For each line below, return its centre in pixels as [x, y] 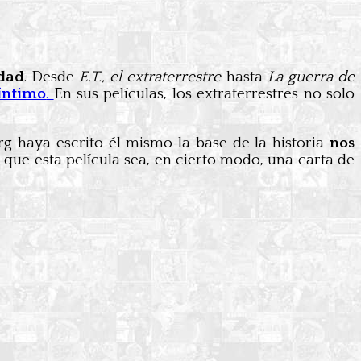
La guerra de [311, 77]
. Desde [52, 77]
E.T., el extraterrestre [150, 77]
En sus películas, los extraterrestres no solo [204, 93]
